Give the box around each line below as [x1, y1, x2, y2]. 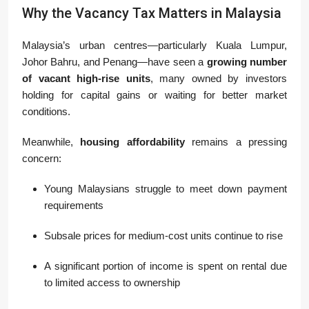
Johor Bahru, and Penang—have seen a [22, 56, 207, 68]
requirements [44, 199, 103, 211]
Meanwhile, [22, 136, 81, 148]
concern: [22, 152, 61, 164]
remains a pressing [184, 136, 288, 148]
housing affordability [80, 136, 185, 148]
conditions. [22, 106, 70, 117]
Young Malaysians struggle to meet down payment [44, 183, 287, 195]
